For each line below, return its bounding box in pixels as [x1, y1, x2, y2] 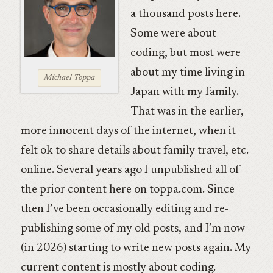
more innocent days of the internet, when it [20, 126, 236, 138]
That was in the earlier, [130, 106, 244, 118]
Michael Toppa [43, 74, 95, 83]
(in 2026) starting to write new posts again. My [20, 243, 251, 255]
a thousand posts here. [130, 9, 241, 21]
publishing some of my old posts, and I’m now [20, 223, 245, 235]
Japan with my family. [130, 87, 239, 99]
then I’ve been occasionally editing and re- [20, 204, 229, 216]
